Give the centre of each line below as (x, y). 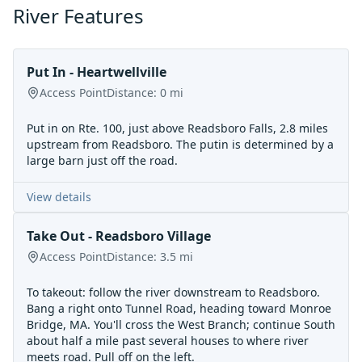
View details (59, 197)
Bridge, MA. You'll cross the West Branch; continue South (181, 324)
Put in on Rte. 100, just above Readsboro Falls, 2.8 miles (177, 128)
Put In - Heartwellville (97, 72)
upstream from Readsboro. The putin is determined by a (180, 144)
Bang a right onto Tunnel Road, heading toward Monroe (179, 308)
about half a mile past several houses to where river (168, 341)
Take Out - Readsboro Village (119, 236)
